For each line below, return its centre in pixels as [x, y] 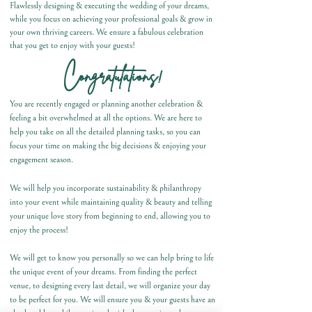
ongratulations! [121, 76]
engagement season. [41, 160]
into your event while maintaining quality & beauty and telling [111, 202]
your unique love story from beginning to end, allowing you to [110, 216]
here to [190, 118]
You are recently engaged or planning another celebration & [106, 104]
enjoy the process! [41, 230]
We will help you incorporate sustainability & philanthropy [106, 188]
